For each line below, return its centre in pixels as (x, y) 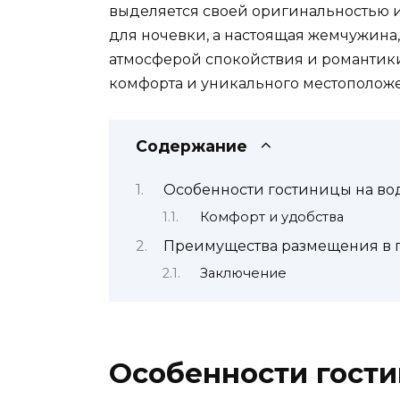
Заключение (243, 273)
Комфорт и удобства (271, 217)
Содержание (192, 146)
